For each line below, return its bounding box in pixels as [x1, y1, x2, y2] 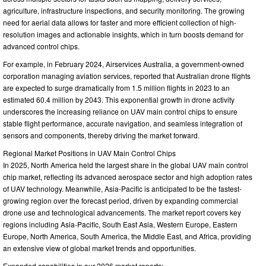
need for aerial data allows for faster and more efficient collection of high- [3, 17, 236, 27]
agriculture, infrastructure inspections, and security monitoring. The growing [3, 5, 245, 15]
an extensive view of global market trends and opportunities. [3, 242, 196, 253]
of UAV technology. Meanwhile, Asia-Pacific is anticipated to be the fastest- [3, 183, 242, 194]
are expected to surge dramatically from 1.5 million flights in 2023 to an [3, 82, 230, 93]
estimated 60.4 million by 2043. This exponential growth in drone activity [3, 94, 235, 104]
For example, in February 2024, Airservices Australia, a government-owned [3, 58, 244, 69]
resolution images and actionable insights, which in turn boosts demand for [3, 28, 243, 39]
